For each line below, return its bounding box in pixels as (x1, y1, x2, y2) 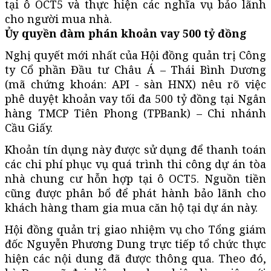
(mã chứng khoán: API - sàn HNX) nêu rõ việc (5, 76, 266, 91)
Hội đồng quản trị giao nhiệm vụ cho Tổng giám (5, 221, 266, 237)
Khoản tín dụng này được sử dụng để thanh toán (5, 142, 266, 157)
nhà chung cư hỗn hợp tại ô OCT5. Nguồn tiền (5, 171, 266, 186)
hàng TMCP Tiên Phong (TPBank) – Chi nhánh (5, 105, 266, 120)
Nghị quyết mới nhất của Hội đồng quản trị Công (5, 47, 266, 62)
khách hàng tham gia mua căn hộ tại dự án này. (5, 200, 258, 215)
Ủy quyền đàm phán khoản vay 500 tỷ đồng (5, 25, 247, 41)
